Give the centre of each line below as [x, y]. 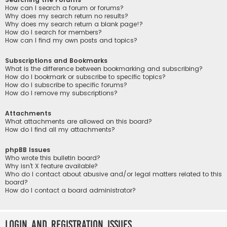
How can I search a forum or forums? [64, 8]
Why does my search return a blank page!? [74, 24]
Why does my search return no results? [67, 16]
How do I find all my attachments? [60, 130]
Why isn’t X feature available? [51, 166]
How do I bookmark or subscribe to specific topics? [85, 77]
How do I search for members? [53, 32]
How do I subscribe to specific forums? [66, 85]
